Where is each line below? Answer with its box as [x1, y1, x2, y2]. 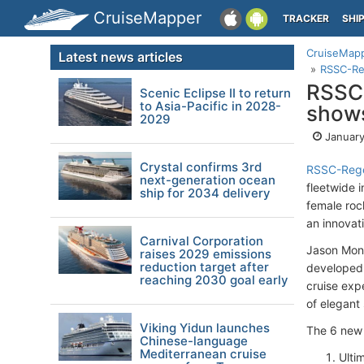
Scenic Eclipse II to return [140, 85, 291, 101]
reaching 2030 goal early [140, 272, 288, 288]
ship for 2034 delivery [140, 185, 271, 201]
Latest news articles [58, 49, 183, 65]
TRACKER [283, 12, 329, 24]
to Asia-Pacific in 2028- [140, 98, 281, 114]
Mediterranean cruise [140, 346, 266, 362]
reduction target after [140, 259, 269, 275]
